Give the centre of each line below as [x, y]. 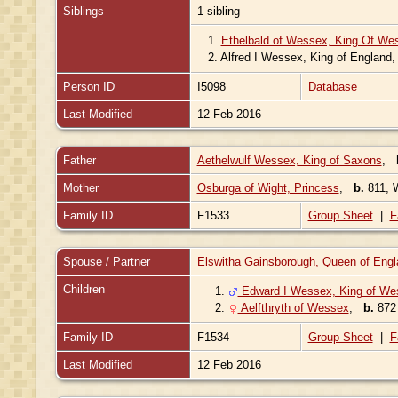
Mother [80, 187]
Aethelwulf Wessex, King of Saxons [289, 160]
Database [332, 86]
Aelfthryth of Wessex [293, 307]
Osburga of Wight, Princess [268, 187]
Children [85, 289]
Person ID [88, 86]
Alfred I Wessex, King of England [306, 57]
